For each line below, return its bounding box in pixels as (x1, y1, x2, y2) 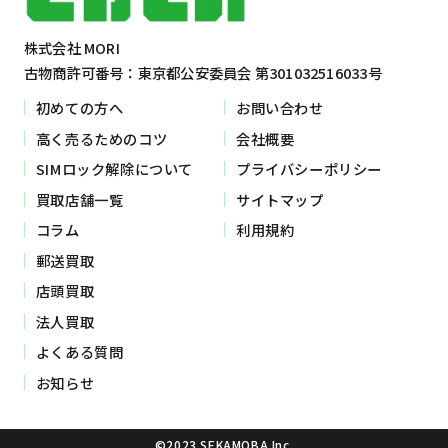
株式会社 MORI (23, 36, 120, 58)
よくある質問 (35, 341, 124, 363)
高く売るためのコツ (35, 127, 168, 149)
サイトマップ (235, 188, 324, 210)
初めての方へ (35, 97, 124, 119)
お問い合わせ (235, 97, 324, 119)
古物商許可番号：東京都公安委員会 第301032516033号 (23, 61, 382, 83)
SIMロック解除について (35, 158, 193, 180)
